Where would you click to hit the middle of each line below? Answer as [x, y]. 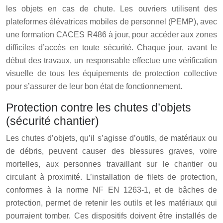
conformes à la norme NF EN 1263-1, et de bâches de [111, 190]
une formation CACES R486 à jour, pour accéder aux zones [111, 34]
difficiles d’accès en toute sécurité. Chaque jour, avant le [111, 47]
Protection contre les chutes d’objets [99, 107]
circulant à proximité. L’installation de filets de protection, [111, 177]
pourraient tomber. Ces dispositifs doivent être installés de [111, 216]
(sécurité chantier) [53, 121]
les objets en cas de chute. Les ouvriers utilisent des [111, 8]
